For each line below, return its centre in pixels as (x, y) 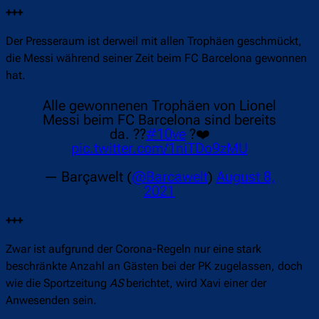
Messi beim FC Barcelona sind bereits (159, 120)
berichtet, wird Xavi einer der (195, 283)
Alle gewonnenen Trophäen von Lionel (159, 106)
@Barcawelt (169, 177)
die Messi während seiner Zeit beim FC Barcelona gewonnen (156, 58)
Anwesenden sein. (53, 300)
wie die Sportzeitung (58, 283)
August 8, (246, 177)
